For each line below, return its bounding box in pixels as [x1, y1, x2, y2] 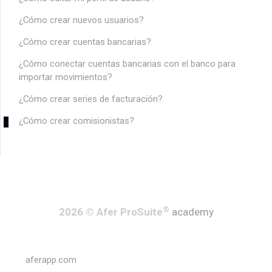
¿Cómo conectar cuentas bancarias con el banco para [19, 58, 236, 70]
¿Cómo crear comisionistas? [19, 115, 134, 127]
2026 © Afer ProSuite [58, 206, 163, 219]
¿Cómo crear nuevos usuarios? [19, 15, 144, 26]
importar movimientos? [19, 72, 112, 83]
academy [171, 206, 214, 219]
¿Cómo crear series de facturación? [19, 93, 163, 105]
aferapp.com [25, 254, 76, 266]
